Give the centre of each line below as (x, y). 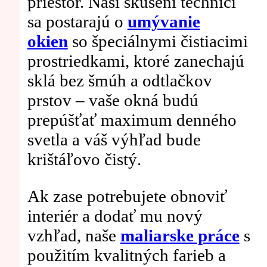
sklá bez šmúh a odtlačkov (119, 81)
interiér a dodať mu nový (115, 216)
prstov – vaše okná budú (113, 100)
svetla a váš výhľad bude (114, 140)
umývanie (164, 22)
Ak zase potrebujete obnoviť (127, 196)
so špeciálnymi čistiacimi (158, 41)
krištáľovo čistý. (84, 159)
